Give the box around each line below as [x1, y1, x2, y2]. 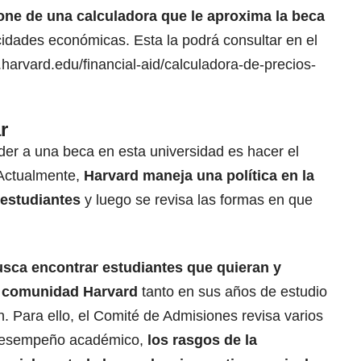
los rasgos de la [143, 332, 257, 349]
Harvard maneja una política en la [84, 168, 314, 185]
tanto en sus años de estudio [142, 284, 327, 301]
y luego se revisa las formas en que [85, 192, 313, 209]
